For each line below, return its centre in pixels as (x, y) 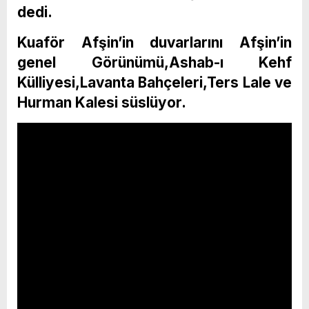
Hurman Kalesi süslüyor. (102, 102)
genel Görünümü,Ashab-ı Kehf (154, 62)
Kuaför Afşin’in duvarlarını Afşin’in (154, 42)
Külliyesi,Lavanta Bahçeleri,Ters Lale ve (154, 82)
